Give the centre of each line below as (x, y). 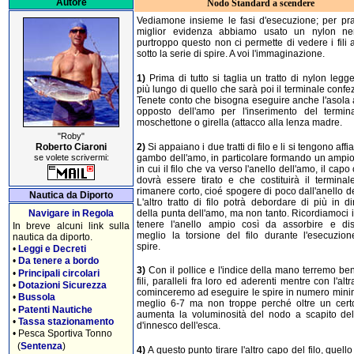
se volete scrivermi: (71, 157)
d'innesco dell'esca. (179, 326)
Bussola (37, 298)
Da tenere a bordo (58, 261)
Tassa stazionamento (66, 321)
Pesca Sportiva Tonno (65, 334)
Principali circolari (59, 273)
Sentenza (41, 346)
